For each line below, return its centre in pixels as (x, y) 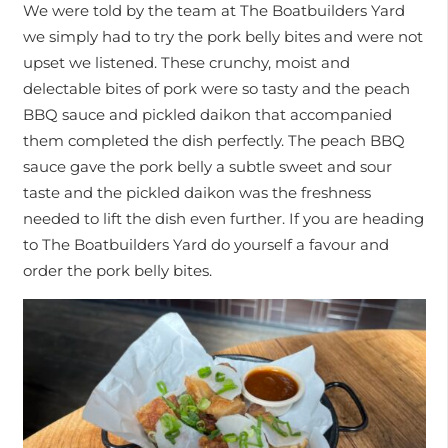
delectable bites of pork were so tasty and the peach (216, 89)
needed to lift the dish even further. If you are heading (223, 219)
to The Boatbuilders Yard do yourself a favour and (205, 245)
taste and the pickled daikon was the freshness (196, 193)
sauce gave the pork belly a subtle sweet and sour (207, 167)
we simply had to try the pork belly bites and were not (222, 37)
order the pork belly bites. (117, 271)
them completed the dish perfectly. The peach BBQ (213, 141)
